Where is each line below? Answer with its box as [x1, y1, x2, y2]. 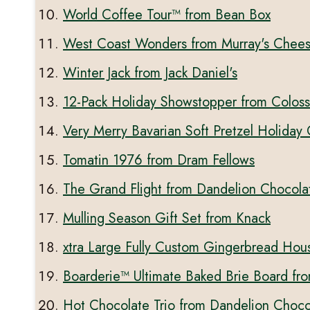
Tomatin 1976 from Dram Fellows [63, 150, 255, 171]
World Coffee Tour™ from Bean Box [63, 5, 271, 26]
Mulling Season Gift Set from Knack [63, 208, 271, 229]
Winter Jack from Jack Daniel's [63, 63, 237, 84]
